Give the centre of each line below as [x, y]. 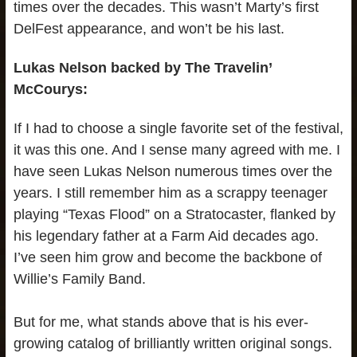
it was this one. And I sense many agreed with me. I [177, 149]
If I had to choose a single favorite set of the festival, [178, 128]
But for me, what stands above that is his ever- [161, 322]
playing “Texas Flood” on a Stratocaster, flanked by [174, 214]
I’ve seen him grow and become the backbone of [167, 257]
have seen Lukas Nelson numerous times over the [173, 171]
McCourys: [50, 89]
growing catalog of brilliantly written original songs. [173, 343]
